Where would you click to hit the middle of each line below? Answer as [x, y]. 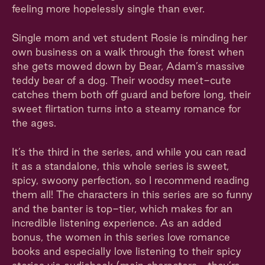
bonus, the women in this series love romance [121, 237]
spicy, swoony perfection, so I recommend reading [130, 180]
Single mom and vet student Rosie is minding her [130, 38]
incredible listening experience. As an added [117, 223]
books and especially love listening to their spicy [127, 251]
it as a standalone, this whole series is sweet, [120, 166]
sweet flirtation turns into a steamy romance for [126, 109]
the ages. [34, 123]
